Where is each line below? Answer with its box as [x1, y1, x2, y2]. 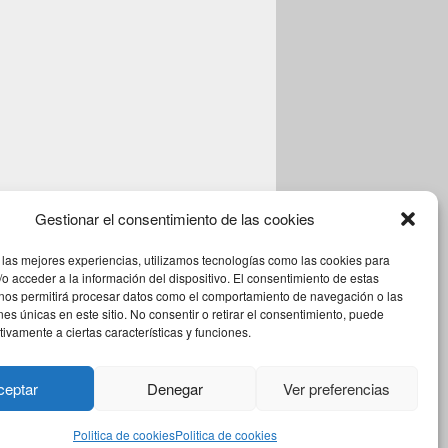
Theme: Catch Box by [44, 356, 163, 374]
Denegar [146, 377, 203, 399]
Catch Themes [163, 356, 246, 375]
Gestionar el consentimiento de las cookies [34, 208, 315, 229]
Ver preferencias [283, 377, 391, 399]
